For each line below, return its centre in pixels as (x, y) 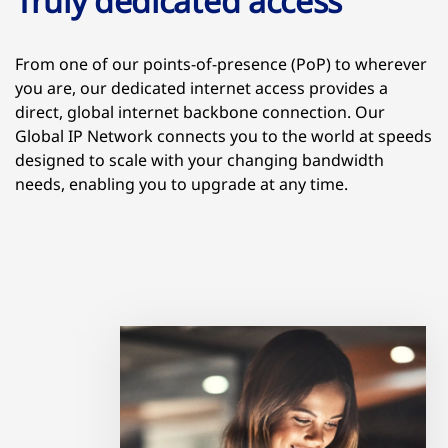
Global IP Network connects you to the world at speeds (223, 136)
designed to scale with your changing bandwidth (199, 160)
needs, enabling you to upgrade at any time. (181, 184)
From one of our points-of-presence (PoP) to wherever (221, 64)
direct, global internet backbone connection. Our (200, 112)
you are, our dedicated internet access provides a (201, 88)
